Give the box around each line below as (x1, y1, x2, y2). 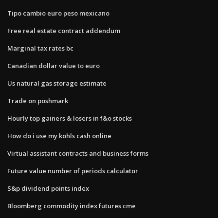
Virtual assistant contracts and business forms (7, 148, 148, 158)
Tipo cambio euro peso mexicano (7, 8, 109, 18)
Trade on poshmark (7, 96, 68, 105)
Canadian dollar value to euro (7, 61, 100, 70)
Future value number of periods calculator (7, 166, 138, 175)
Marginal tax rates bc (7, 43, 73, 53)
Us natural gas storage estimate (7, 78, 107, 88)
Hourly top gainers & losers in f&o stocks (7, 113, 132, 123)
